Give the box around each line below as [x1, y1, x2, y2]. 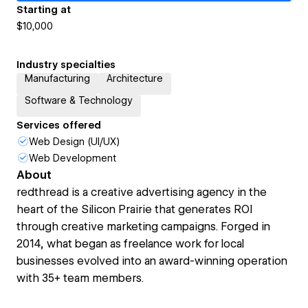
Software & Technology [25, 95, 133, 106]
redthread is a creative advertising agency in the [16, 186, 267, 199]
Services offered [16, 120, 101, 131]
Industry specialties [16, 59, 115, 70]
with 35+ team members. [16, 272, 144, 285]
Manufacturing [25, 73, 90, 84]
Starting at [16, 4, 71, 15]
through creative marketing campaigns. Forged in [16, 220, 270, 233]
